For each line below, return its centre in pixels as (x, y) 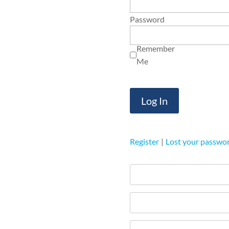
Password (147, 19)
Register (145, 142)
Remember (156, 49)
